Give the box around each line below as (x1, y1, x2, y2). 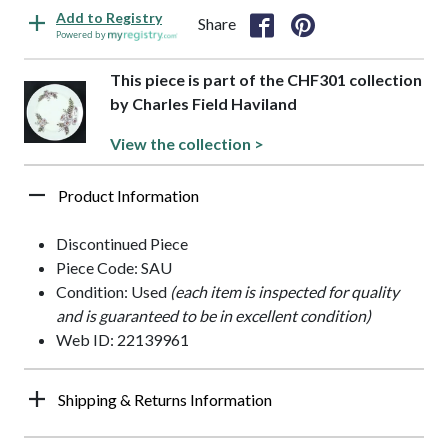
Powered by (56, 28, 108, 42)
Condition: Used (56, 282, 170, 302)
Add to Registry (56, 9, 162, 27)
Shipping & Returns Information (58, 390, 272, 410)
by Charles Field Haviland (110, 94, 298, 114)
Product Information (58, 186, 199, 206)
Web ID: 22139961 (56, 330, 189, 350)
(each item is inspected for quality (170, 282, 399, 302)
